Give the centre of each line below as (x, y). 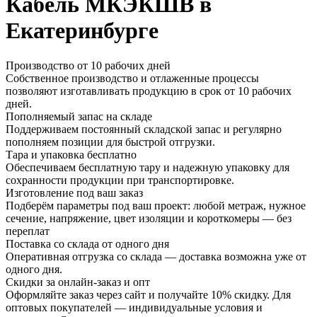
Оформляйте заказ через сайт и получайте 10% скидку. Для (148, 294)
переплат (28, 231)
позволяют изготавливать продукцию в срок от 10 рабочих (149, 91)
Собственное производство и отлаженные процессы (132, 78)
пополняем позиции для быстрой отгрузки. (110, 142)
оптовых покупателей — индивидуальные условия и (134, 307)
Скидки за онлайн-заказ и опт (78, 282)
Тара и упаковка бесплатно (71, 154)
